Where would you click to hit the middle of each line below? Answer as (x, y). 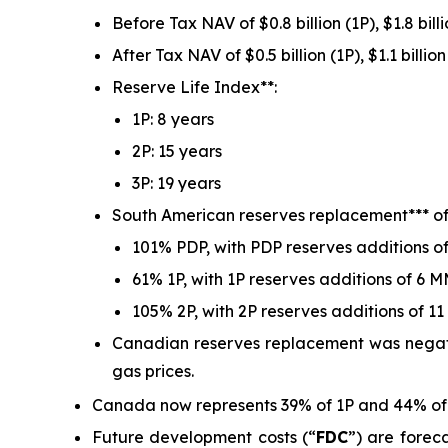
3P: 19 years (176, 183)
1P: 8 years (173, 119)
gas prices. (153, 371)
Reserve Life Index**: (194, 87)
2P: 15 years (177, 151)
